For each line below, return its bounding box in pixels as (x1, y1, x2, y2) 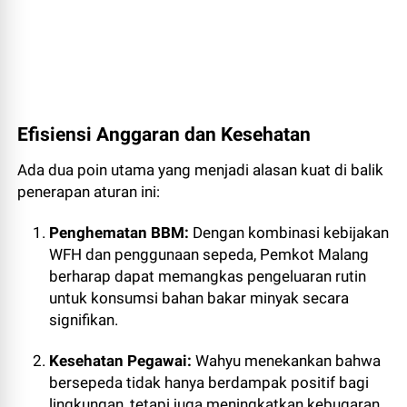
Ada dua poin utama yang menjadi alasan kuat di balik (17, 161, 384, 180)
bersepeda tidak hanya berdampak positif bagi (49, 373, 370, 392)
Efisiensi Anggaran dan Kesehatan (17, 124, 312, 146)
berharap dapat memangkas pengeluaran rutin (49, 267, 367, 286)
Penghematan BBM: (49, 223, 190, 243)
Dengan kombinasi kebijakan (189, 223, 390, 243)
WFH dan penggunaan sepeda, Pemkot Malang (49, 245, 370, 264)
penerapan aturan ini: (17, 183, 161, 202)
